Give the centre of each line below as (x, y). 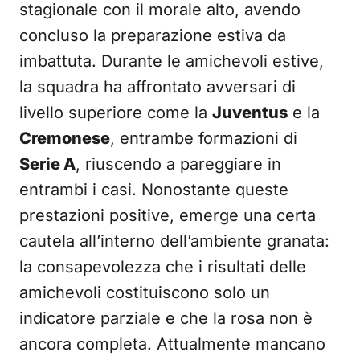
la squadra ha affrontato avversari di (157, 87)
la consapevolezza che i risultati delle (163, 267)
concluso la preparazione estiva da (153, 35)
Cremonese (65, 138)
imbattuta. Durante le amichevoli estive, (172, 61)
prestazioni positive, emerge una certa (168, 215)
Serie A (47, 164)
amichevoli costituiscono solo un (145, 292)
